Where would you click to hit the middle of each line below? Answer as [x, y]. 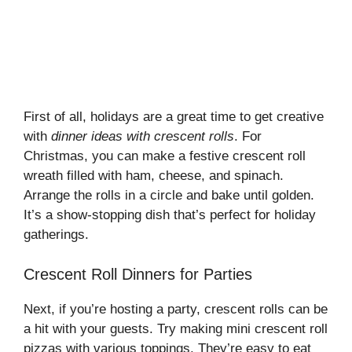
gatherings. [56, 235]
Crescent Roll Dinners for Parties [138, 274]
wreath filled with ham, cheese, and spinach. [154, 176]
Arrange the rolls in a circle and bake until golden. [169, 196]
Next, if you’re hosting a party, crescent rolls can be [176, 309]
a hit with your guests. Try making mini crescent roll [176, 328]
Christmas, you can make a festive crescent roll [165, 156]
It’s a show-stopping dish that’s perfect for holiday [170, 215]
